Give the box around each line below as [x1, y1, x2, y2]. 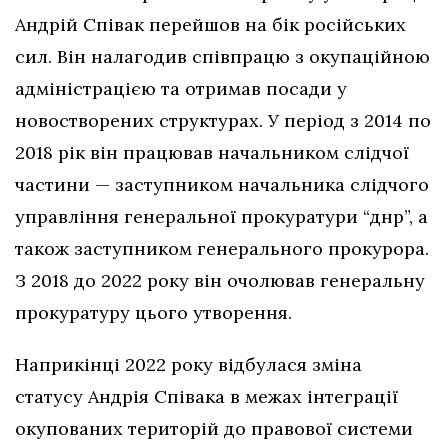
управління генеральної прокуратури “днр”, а [15, 205, 428, 229]
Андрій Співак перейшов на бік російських [15, 13, 406, 37]
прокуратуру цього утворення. [15, 301, 292, 325]
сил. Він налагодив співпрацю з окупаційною [15, 45, 430, 69]
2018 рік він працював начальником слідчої [15, 141, 409, 165]
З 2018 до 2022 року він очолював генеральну [15, 269, 425, 293]
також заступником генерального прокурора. [15, 237, 429, 261]
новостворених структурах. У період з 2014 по [15, 109, 431, 133]
